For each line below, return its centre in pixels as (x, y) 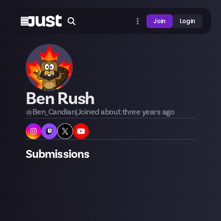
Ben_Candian (54, 112)
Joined (89, 112)
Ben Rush (60, 99)
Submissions (58, 154)
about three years (131, 112)
